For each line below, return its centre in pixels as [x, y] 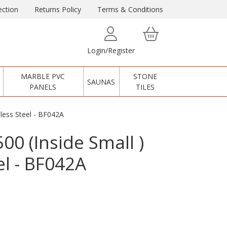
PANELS [43, 87]
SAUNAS [101, 82]
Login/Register [111, 50]
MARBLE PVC [43, 76]
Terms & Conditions [130, 9]
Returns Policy [58, 9]
